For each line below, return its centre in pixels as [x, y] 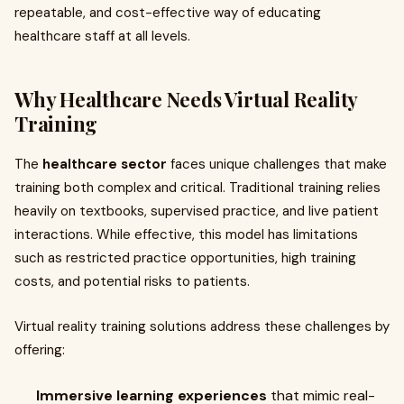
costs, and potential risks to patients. [132, 281]
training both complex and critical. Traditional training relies [197, 188]
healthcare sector [105, 164]
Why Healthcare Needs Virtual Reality [186, 99]
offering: [40, 350]
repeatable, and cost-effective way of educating [168, 13]
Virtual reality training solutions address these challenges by [202, 326]
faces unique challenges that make [277, 164]
